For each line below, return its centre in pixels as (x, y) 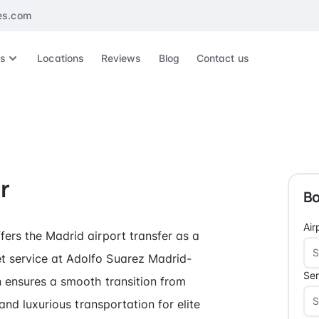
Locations (61, 58)
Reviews (121, 58)
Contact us (223, 58)
